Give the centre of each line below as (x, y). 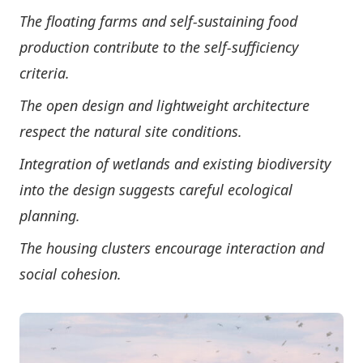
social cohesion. (70, 274)
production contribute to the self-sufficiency (159, 47)
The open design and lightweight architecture (164, 106)
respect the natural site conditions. (133, 132)
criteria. (45, 73)
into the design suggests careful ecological (156, 190)
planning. (50, 216)
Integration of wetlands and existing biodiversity (175, 164)
